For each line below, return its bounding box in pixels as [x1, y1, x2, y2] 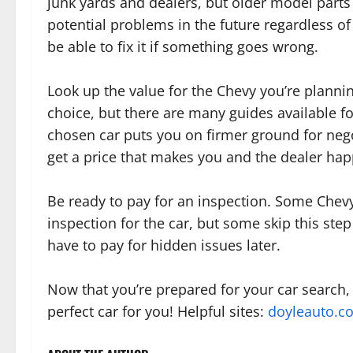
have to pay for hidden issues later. [47, 236, 281, 255]
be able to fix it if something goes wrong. [47, 37, 318, 57]
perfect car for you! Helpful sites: [47, 302, 268, 321]
